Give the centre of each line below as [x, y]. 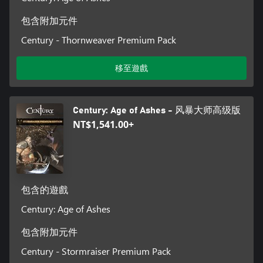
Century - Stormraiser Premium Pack [96, 251]
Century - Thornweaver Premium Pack [98, 40]
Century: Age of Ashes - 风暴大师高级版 [157, 111]
